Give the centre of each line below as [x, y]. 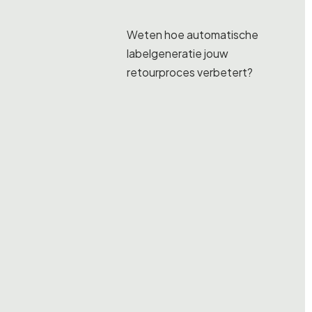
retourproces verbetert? [190, 72]
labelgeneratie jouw [178, 53]
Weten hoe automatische [193, 34]
